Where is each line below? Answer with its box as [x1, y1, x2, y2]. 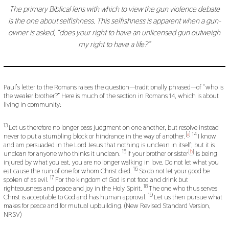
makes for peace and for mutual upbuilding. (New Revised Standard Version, [3, 201, 211, 211]
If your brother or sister [127, 149, 188, 158]
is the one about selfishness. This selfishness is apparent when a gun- [8, 16, 221, 27]
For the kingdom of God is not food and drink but [55, 175, 188, 185]
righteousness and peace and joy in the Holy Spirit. [3, 184, 144, 193]
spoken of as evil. [3, 175, 50, 185]
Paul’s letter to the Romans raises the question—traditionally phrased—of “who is [3, 82, 223, 92]
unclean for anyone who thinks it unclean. [3, 149, 122, 158]
